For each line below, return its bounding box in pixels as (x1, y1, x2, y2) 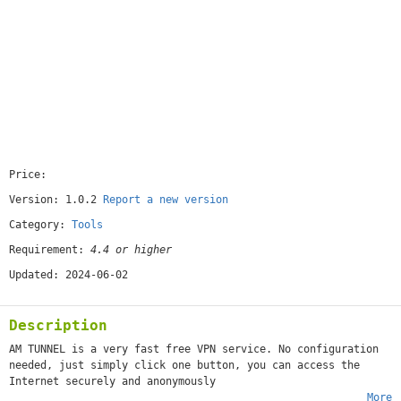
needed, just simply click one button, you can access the (9, 359, 360, 371)
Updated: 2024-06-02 (9, 269, 128, 281)
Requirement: (9, 243, 90, 256)
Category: (9, 218, 72, 231)
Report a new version (103, 193, 228, 206)
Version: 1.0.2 (9, 193, 103, 206)
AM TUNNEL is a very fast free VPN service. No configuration (9, 343, 379, 355)
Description (9, 317, 107, 334)
